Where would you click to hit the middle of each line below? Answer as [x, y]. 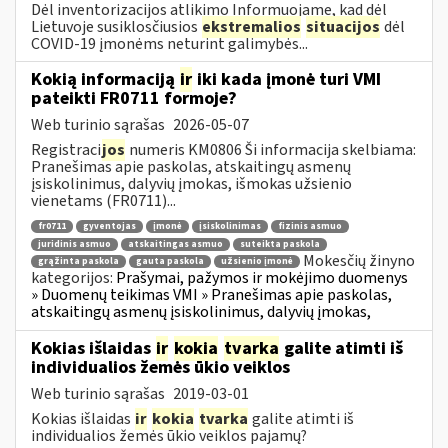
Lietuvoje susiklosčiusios [116, 26]
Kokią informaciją [105, 79]
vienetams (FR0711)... [103, 200]
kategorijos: [73, 278]
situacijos [343, 26]
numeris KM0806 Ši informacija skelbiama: [271, 149]
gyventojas [109, 227]
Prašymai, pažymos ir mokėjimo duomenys [262, 278]
